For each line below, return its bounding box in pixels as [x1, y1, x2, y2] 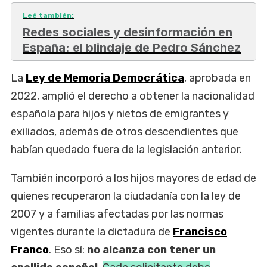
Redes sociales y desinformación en [23, 24, 232, 39]
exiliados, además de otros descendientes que [11, 125, 238, 139]
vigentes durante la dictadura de [11, 225, 173, 239]
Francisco [173, 225, 227, 239]
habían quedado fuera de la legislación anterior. [11, 143, 242, 157]
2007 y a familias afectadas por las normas [11, 207, 223, 221]
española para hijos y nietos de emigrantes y [11, 107, 229, 121]
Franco [11, 243, 49, 257]
